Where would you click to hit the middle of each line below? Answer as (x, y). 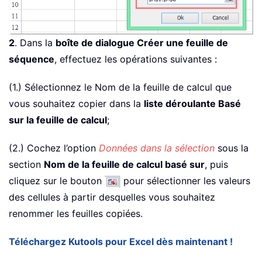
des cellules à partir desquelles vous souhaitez (112, 197)
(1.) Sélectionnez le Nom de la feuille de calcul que (120, 87)
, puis (216, 165)
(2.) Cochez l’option (54, 148)
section (26, 165)
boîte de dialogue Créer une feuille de (142, 43)
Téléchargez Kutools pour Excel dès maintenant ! (121, 242)
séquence (32, 59)
